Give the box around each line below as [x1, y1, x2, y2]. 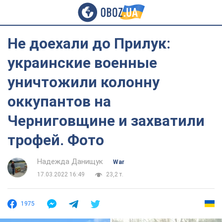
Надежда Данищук [37, 157, 103, 166]
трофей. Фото [7, 131, 104, 149]
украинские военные [7, 54, 157, 71]
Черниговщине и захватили [7, 112, 205, 129]
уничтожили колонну [7, 73, 160, 91]
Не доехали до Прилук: [7, 35, 170, 52]
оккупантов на [7, 93, 111, 110]
